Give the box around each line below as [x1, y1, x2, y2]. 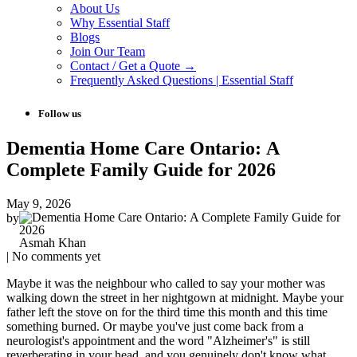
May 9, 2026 [6, 196, 71, 210]
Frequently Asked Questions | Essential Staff [70, 73, 293, 88]
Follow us [38, 107, 81, 120]
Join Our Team [70, 45, 145, 59]
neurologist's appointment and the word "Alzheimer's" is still [6, 333, 310, 347]
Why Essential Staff [70, 16, 170, 30]
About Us [70, 2, 120, 16]
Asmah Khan [19, 235, 86, 249]
